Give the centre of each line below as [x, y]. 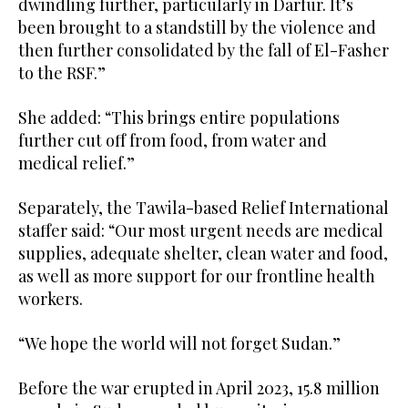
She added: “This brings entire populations [179, 117]
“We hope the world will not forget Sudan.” [179, 343]
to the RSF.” [62, 72]
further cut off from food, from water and [173, 140]
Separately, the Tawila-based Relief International [204, 207]
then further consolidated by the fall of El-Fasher [204, 50]
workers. [51, 298]
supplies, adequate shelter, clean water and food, [203, 253]
